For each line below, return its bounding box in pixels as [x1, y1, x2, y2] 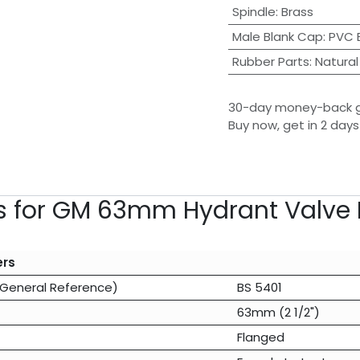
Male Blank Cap [231, 28, 323, 46]
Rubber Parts [231, 53, 309, 71]
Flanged [236, 329, 284, 346]
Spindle [231, 3, 276, 21]
